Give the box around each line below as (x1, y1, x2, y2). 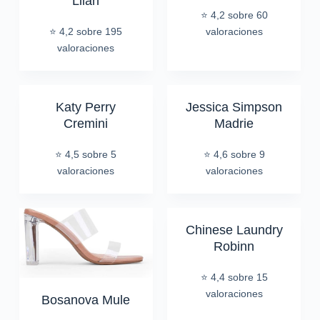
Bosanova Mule (41, 292, 131, 307)
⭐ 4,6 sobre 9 (203, 148, 265, 160)
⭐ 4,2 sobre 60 (200, 9, 268, 21)
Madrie (214, 116, 254, 131)
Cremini (64, 116, 109, 131)
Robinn (214, 239, 255, 254)
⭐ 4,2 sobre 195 (49, 25, 123, 37)
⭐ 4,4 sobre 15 (200, 271, 268, 283)
